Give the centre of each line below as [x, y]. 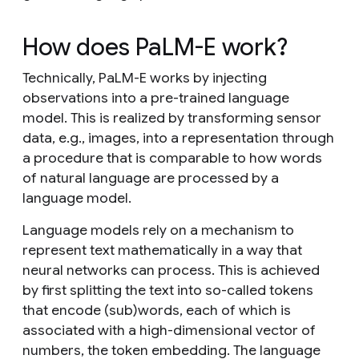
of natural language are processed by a [151, 177]
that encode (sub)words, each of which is [157, 310]
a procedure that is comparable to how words [172, 157]
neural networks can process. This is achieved [171, 270]
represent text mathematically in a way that [162, 250]
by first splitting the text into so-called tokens [168, 290]
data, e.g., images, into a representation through [178, 137]
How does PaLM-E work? [155, 47]
